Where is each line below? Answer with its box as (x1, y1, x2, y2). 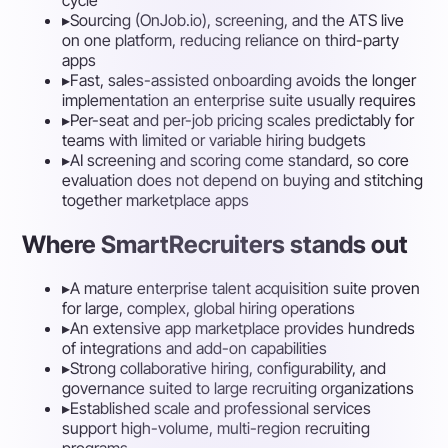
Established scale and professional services (70, 398, 372, 419)
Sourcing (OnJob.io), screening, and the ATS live (70, 9, 405, 30)
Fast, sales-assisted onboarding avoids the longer (70, 69, 417, 90)
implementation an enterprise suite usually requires (62, 89, 417, 110)
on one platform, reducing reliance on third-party (62, 29, 400, 50)
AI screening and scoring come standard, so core (70, 149, 410, 170)
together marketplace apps (62, 189, 250, 210)
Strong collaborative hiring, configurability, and (70, 358, 387, 379)
